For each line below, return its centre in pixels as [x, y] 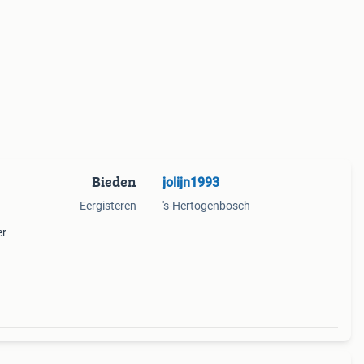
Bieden [114, 182]
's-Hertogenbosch [206, 206]
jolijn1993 [191, 182]
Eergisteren [108, 206]
